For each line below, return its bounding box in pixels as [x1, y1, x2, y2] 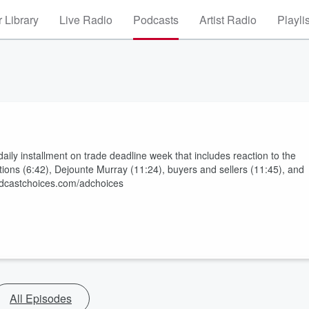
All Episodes [10, 290, 72, 306]
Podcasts [133, 12, 179, 28]
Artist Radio [199, 12, 257, 28]
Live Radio [59, 12, 112, 28]
